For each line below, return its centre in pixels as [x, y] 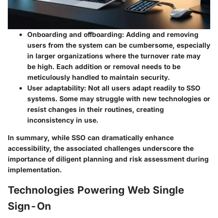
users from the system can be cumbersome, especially [119, 45]
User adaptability [56, 88]
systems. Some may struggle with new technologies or [119, 98]
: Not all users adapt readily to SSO [142, 88]
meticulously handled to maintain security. [99, 77]
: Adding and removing [160, 34]
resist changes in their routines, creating [96, 109]
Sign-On [29, 206]
